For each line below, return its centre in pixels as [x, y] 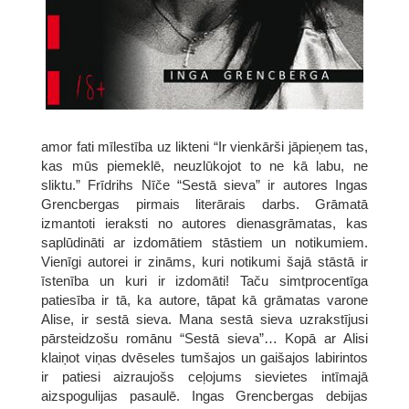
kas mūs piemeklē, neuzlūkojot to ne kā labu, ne [204, 165]
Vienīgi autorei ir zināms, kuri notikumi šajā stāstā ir [204, 261]
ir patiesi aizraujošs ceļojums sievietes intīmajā [204, 376]
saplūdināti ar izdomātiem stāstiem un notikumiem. [204, 242]
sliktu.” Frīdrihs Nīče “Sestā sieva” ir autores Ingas [204, 184]
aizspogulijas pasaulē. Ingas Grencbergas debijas [204, 395]
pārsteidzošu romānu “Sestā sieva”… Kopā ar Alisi [204, 338]
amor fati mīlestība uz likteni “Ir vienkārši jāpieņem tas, [204, 146]
